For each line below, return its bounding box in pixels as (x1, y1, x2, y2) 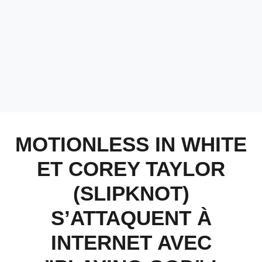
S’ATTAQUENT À (50, 206, 212, 229)
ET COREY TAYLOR (37, 157, 225, 180)
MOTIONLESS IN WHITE (15, 133, 247, 156)
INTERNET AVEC (50, 231, 212, 254)
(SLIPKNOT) (73, 182, 189, 205)
